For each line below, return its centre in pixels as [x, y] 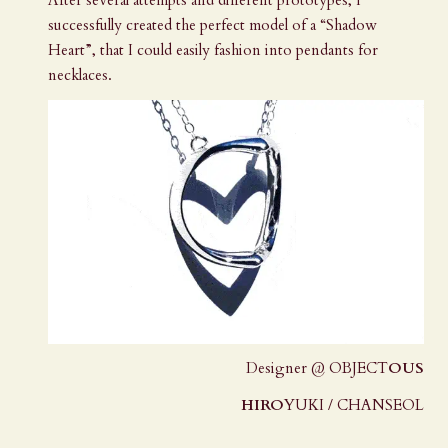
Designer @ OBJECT [317, 367]
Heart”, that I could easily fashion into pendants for [213, 49]
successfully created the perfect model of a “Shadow [212, 24]
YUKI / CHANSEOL [354, 404]
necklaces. [80, 74]
